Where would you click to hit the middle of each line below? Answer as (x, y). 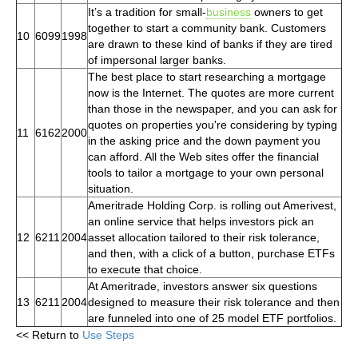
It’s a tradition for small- (147, 12)
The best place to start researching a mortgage (207, 76)
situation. (111, 188)
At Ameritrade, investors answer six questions (203, 286)
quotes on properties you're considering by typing (213, 124)
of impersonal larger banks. (157, 60)
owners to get (287, 12)
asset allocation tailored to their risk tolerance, (204, 237)
